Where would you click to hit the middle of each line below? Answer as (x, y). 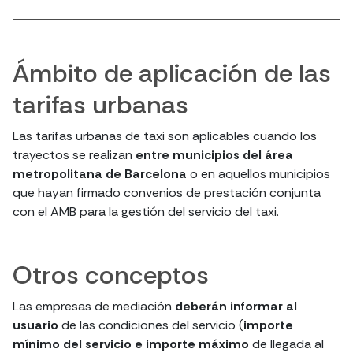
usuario (37, 325)
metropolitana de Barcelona (100, 174)
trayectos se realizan (74, 155)
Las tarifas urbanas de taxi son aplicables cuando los (165, 136)
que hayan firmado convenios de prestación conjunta (167, 193)
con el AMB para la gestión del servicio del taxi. (147, 212)
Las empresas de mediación (94, 306)
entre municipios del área (214, 155)
